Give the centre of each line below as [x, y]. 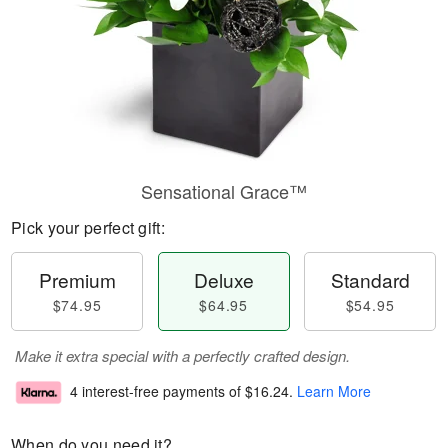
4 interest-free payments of [157, 391]
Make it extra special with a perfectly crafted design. [182, 355]
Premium [77, 279]
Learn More [334, 391]
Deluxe [223, 279]
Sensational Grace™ [224, 191]
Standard [370, 279]
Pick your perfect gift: [88, 227]
